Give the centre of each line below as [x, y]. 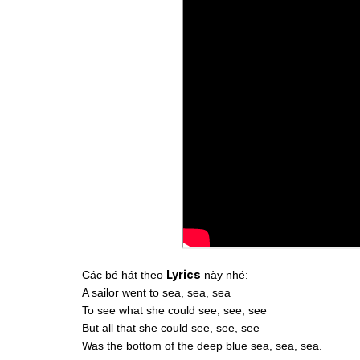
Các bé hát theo [124, 275]
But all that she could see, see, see [171, 328]
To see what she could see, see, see [174, 311]
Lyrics [184, 275]
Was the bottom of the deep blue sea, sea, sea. [202, 346]
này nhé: [225, 275]
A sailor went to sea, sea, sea [156, 293]
